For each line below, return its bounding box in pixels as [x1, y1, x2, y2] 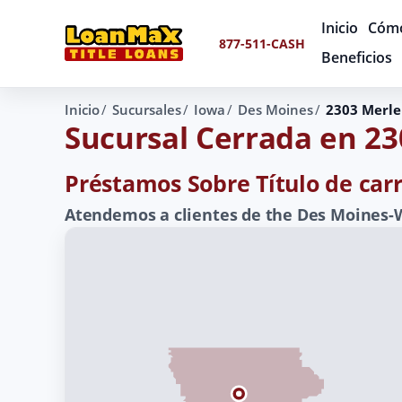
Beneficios [320, 48, 392, 68]
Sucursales [111, 100, 181, 118]
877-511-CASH [219, 34, 305, 52]
